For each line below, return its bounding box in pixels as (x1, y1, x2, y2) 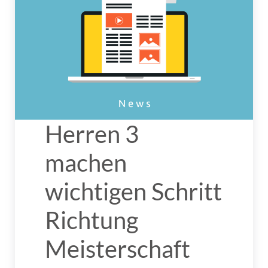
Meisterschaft (45, 234, 190, 264)
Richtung (45, 206, 138, 235)
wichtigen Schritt (45, 177, 222, 206)
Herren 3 (45, 120, 139, 149)
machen (45, 148, 127, 178)
